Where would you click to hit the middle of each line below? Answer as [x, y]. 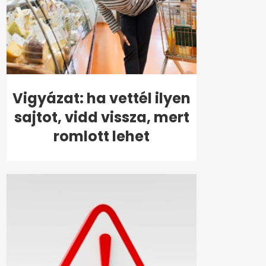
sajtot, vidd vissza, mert [102, 118]
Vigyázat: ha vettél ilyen [102, 99]
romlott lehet [102, 137]
